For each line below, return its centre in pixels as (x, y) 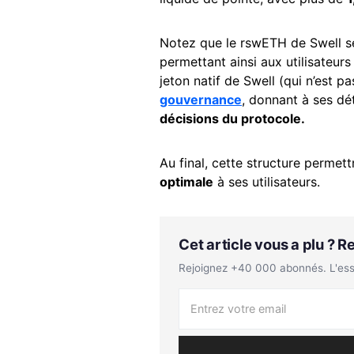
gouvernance (201, 99)
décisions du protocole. (232, 118)
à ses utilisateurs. (267, 181)
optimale (186, 181)
